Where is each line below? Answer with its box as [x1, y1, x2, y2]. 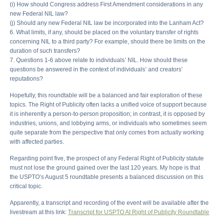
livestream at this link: [10, 209, 68, 216]
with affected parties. [10, 138, 64, 146]
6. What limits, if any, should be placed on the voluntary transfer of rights [10, 29, 198, 36]
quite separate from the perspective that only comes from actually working [10, 129, 204, 136]
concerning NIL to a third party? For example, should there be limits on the [10, 38, 205, 45]
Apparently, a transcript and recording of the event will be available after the [10, 199, 209, 207]
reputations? [10, 75, 43, 83]
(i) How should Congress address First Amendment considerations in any [10, 1, 203, 8]
